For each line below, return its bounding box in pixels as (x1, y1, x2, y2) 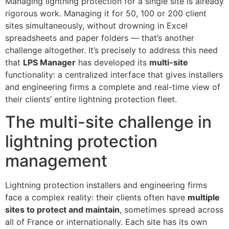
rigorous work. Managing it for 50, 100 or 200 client (5, 8, 207, 18)
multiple (188, 192, 220, 202)
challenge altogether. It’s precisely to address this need (5, 44, 218, 55)
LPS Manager (23, 57, 76, 67)
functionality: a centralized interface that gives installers (5, 69, 223, 80)
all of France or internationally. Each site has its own (5, 216, 207, 227)
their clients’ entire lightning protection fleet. (5, 94, 177, 104)
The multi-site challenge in (5, 111, 212, 132)
